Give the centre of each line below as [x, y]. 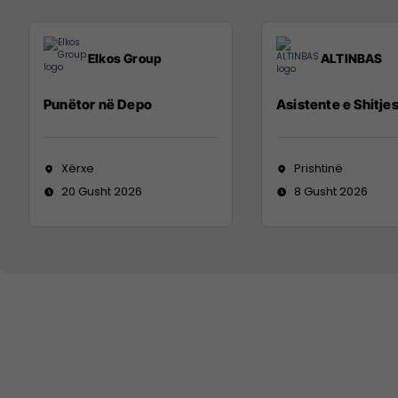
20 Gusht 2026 [102, 191]
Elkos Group [125, 59]
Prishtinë [318, 168]
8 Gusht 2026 [331, 191]
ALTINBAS [352, 59]
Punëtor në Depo [98, 104]
